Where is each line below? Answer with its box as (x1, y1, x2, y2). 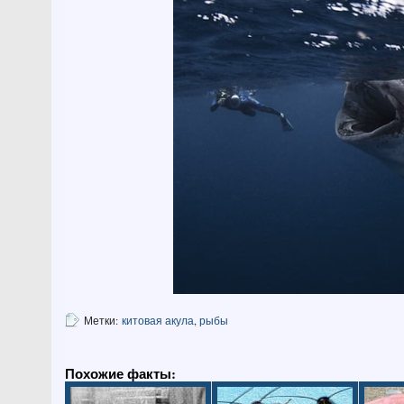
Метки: (84, 312, 118, 327)
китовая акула (122, 312, 194, 327)
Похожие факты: (65, 363, 176, 383)
